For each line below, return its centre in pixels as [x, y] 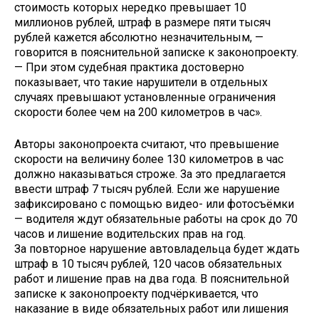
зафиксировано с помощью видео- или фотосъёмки [154, 204]
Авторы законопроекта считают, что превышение [147, 145]
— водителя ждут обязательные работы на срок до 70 [156, 219]
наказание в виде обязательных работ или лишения [151, 309]
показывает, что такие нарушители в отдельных [141, 83]
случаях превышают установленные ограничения [145, 98]
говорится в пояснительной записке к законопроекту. [156, 53]
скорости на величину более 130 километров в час [149, 159]
